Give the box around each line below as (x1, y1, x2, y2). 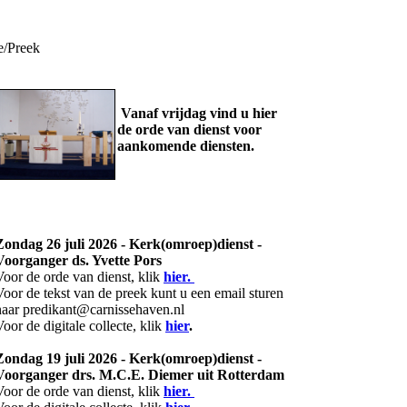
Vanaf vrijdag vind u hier (117, 105, 277, 121)
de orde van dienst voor (117, 122, 262, 137)
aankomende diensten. (117, 138, 254, 154)
